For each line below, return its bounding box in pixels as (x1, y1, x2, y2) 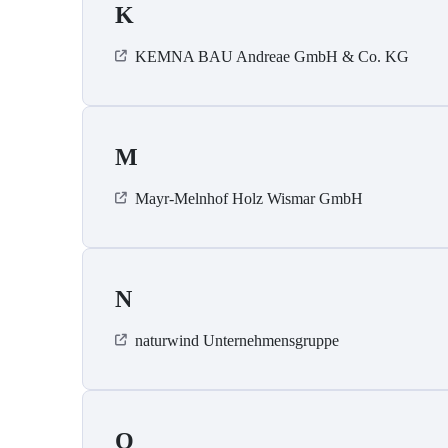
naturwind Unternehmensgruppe (135, 332, 339, 350)
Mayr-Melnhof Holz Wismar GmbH (135, 190, 363, 208)
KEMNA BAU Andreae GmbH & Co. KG (135, 48, 409, 66)
